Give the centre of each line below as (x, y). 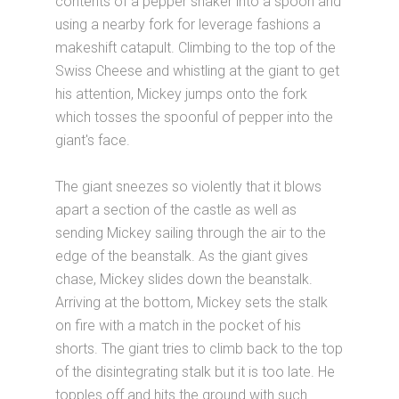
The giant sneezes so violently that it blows (189, 187)
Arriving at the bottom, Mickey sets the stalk (192, 302)
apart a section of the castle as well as (176, 210)
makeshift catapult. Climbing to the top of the (196, 48)
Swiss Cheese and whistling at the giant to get (198, 71)
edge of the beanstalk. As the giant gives (182, 256)
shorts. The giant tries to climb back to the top (199, 349)
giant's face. (93, 140)
